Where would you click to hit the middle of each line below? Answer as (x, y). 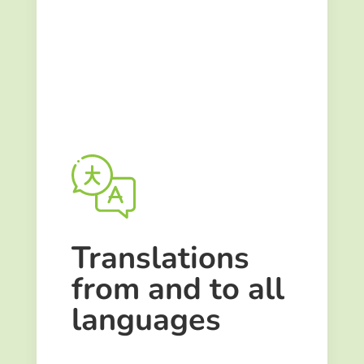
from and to (159, 288)
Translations (160, 258)
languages (146, 319)
